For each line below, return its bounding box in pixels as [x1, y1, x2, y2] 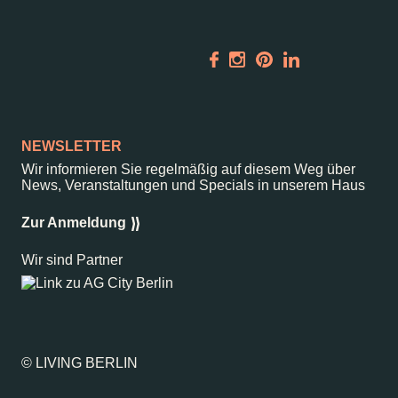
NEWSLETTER [21, 138, 122, 154]
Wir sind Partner [21, 251, 123, 267]
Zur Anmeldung [21, 214, 126, 230]
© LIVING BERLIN [21, 354, 138, 370]
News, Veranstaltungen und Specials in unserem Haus [21, 177, 365, 193]
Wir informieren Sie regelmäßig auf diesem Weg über [21, 161, 355, 177]
